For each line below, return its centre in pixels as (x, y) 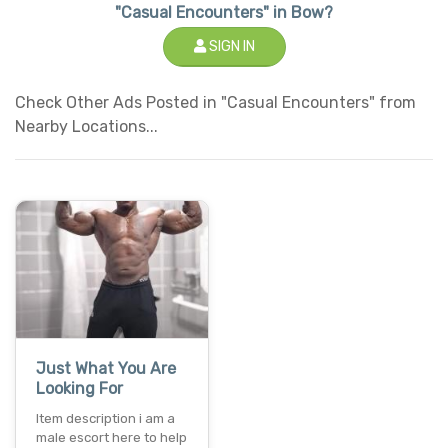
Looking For (79, 389)
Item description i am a (105, 419)
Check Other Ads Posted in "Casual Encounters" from (215, 102)
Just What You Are (106, 369)
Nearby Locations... (86, 126)
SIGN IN (230, 46)
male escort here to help (111, 438)
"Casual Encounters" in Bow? (224, 12)
